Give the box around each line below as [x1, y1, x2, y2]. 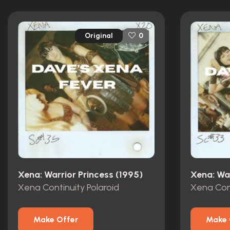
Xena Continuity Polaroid [18, 181, 119, 193]
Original [85, 31, 113, 40]
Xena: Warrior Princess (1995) [18, 169, 143, 181]
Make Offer [33, 215, 78, 225]
